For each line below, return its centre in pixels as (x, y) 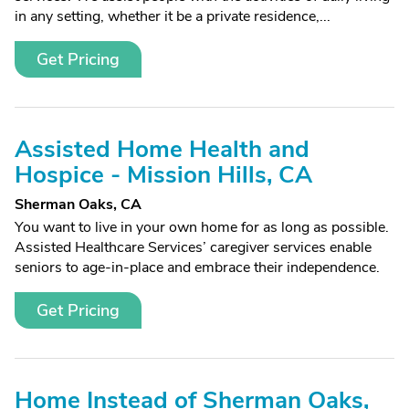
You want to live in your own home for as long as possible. (202, 227)
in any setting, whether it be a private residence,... (173, 16)
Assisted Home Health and (162, 149)
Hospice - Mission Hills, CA (163, 175)
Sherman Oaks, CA (78, 204)
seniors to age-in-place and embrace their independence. (197, 267)
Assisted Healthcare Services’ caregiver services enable (193, 247)
